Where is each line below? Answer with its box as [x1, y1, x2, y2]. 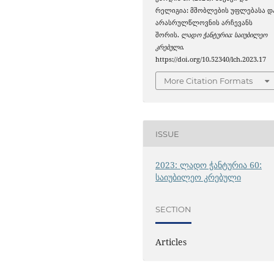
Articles [155, 236, 187, 248]
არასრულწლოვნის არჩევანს [155, 18, 253, 27]
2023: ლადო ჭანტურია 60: [155, 159, 262, 171]
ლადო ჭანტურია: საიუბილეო [181, 30, 268, 39]
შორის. [155, 30, 182, 39]
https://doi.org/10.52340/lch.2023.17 [155, 54, 267, 64]
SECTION [155, 204, 192, 214]
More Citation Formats [164, 76, 253, 86]
